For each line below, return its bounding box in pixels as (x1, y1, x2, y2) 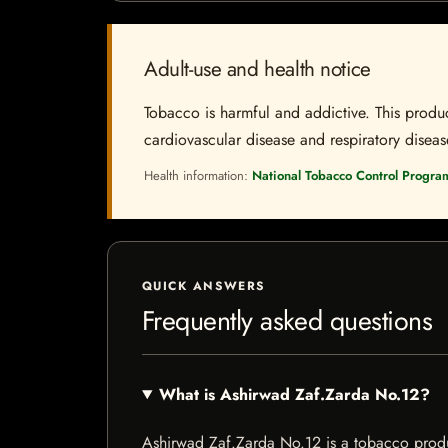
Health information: (144, 166, 252, 185)
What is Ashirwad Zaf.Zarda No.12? (158, 383, 430, 406)
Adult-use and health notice (144, 54, 371, 84)
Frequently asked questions (142, 301, 433, 340)
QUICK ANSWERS (142, 277, 266, 295)
